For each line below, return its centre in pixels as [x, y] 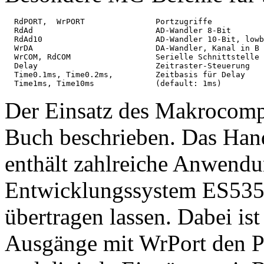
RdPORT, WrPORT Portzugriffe [108, 22]
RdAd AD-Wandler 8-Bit [118, 31]
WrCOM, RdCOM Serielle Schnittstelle [132, 57]
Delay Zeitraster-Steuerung [127, 66]
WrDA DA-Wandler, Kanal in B [132, 48]
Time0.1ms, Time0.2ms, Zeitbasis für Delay [125, 75]
